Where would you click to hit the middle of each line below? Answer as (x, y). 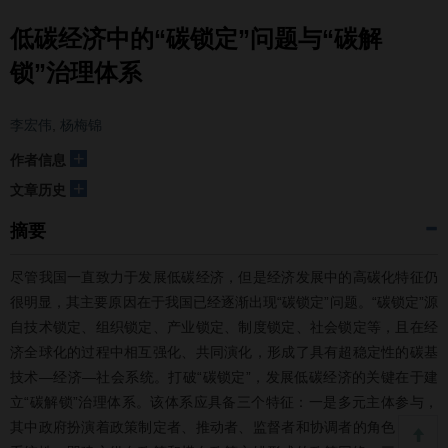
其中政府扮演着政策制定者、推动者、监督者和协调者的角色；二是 (224, 427)
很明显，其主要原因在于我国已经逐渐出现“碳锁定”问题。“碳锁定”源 (224, 302)
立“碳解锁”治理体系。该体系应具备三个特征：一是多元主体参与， (224, 402)
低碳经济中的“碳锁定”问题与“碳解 (196, 38)
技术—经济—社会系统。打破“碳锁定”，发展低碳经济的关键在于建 (224, 377)
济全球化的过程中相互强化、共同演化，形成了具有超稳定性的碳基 (224, 352)
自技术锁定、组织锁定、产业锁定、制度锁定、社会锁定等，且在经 (224, 327)
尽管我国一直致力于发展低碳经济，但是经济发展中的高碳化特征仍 (224, 277)
